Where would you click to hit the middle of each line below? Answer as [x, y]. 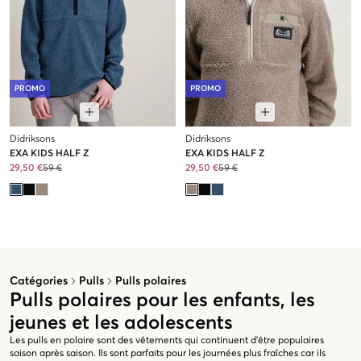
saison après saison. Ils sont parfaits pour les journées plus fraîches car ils [168, 354]
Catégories [39, 282]
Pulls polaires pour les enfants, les [162, 301]
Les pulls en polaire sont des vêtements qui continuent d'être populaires [167, 341]
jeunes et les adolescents [121, 324]
